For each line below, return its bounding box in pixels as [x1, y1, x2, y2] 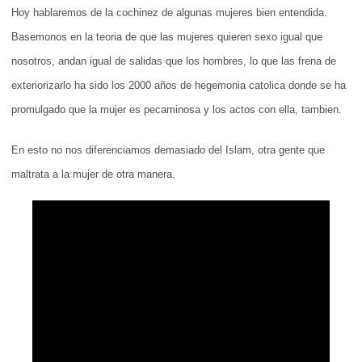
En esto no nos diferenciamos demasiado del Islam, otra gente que [11, 143, 325, 156]
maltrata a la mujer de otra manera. [11, 167, 175, 180]
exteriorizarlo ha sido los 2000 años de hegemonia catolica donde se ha [11, 78, 346, 91]
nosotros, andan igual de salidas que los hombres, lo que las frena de [11, 54, 336, 67]
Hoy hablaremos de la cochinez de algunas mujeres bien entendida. [11, 6, 327, 19]
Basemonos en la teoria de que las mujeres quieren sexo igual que [11, 30, 322, 43]
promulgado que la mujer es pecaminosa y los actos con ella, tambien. [11, 103, 342, 116]
